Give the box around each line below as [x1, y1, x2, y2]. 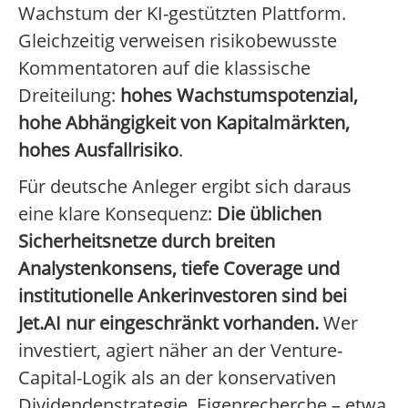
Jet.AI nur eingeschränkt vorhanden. [18, 311, 319, 336]
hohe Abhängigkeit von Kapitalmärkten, [18, 110, 350, 136]
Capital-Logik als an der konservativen [18, 365, 336, 391]
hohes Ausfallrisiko [18, 138, 178, 163]
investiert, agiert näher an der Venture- [18, 338, 342, 363]
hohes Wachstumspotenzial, [120, 83, 358, 108]
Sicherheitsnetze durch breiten [18, 229, 275, 254]
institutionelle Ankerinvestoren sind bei [18, 283, 347, 309]
